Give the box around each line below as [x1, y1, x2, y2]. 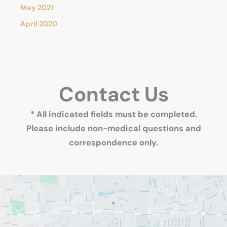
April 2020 [20, 19, 57, 29]
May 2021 [20, 3, 53, 13]
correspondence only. [69, 137, 158, 148]
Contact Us [58, 81, 169, 107]
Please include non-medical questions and [26, 123, 201, 134]
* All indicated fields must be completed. [30, 108, 197, 120]
